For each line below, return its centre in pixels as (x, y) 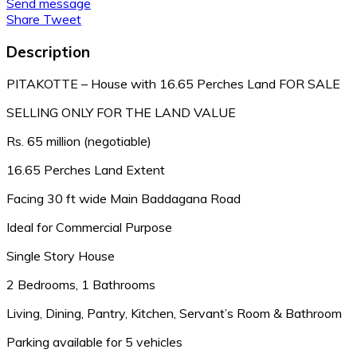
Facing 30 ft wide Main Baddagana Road (124, 199)
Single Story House (61, 256)
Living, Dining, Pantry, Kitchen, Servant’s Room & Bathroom (174, 314)
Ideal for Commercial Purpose (89, 228)
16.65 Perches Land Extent (86, 170)
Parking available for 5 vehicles (94, 342)
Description (48, 51)
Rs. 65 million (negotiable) (79, 141)
